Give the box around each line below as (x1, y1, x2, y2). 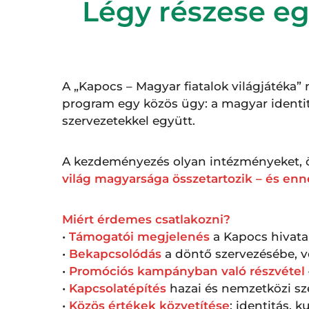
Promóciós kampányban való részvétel (69, 263, 305, 278)
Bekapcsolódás (69, 246, 161, 261)
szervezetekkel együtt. (62, 113, 195, 128)
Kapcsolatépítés (66, 281, 166, 295)
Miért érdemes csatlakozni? (62, 212, 230, 226)
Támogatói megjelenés (69, 229, 210, 243)
